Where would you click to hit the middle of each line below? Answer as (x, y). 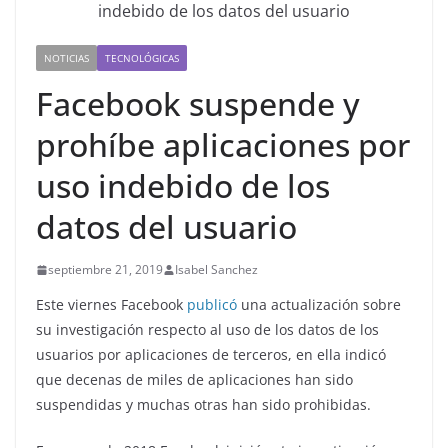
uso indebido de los (183, 186)
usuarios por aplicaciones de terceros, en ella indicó (211, 355)
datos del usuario (166, 227)
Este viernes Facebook (111, 305)
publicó (212, 305)
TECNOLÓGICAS (142, 58)
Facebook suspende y (198, 104)
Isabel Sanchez (216, 270)
